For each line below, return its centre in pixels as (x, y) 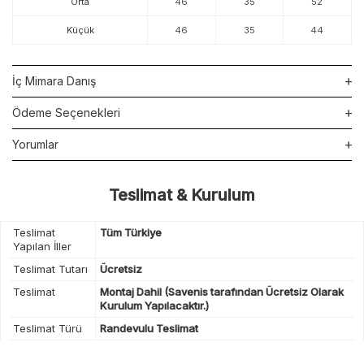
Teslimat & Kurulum (182, 195)
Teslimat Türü (48, 328)
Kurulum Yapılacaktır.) (154, 305)
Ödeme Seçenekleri (66, 112)
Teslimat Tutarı (50, 269)
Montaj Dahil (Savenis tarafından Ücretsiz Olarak (221, 291)
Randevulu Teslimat (149, 328)
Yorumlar (35, 144)
